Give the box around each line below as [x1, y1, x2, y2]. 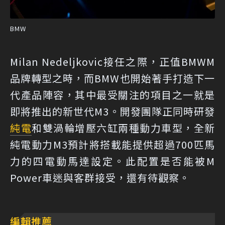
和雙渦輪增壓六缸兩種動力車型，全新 [32, 120, 215, 135]
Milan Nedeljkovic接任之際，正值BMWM [10, 54, 215, 69]
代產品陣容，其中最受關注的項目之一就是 [10, 87, 215, 102]
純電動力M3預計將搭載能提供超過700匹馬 [10, 137, 215, 152]
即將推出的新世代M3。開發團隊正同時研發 [10, 103, 215, 119]
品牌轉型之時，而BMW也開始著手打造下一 [10, 70, 215, 85]
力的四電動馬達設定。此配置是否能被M [10, 153, 215, 168]
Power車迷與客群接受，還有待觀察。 [10, 170, 190, 185]
